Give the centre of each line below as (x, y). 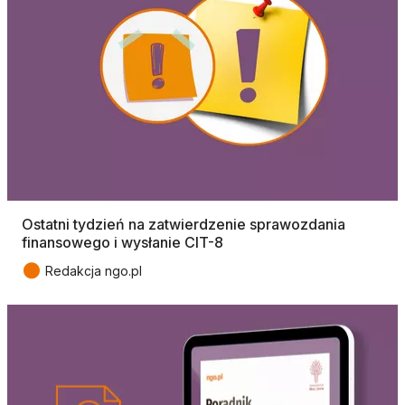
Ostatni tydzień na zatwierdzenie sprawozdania (184, 224)
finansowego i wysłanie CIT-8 (122, 242)
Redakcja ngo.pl (94, 270)
